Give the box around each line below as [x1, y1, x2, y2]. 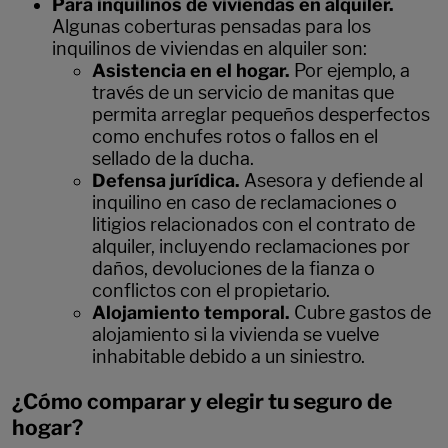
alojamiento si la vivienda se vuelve [92, 323, 379, 345]
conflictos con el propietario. [92, 279, 330, 301]
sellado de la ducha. [92, 147, 258, 169]
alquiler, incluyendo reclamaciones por [92, 235, 410, 257]
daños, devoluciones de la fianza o [92, 257, 375, 279]
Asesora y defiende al [244, 169, 423, 191]
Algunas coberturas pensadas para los [52, 15, 371, 37]
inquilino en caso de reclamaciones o [92, 191, 397, 213]
